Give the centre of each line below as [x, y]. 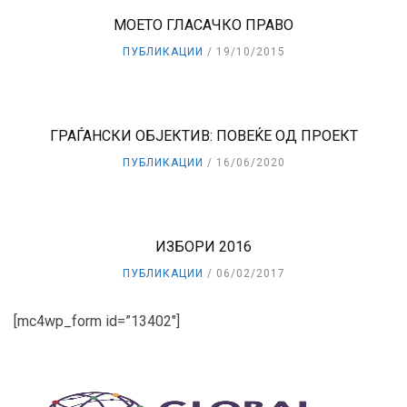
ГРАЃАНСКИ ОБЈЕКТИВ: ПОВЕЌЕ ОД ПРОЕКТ [203, 136]
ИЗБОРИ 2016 [203, 247]
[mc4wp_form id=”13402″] [97, 322]
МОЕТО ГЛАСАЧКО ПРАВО [203, 25]
